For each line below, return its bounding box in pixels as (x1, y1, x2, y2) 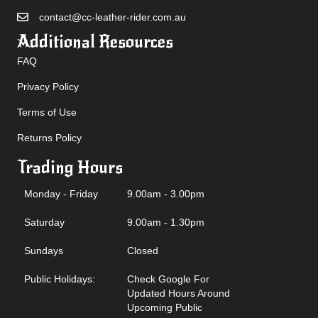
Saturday (24, 216, 65, 229)
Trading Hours (17, 157, 123, 179)
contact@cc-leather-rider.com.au (39, 11, 186, 23)
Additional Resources (17, 31, 173, 53)
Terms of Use (17, 106, 77, 119)
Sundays (24, 245, 63, 257)
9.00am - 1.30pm (127, 216, 204, 229)
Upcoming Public (127, 302, 202, 314)
